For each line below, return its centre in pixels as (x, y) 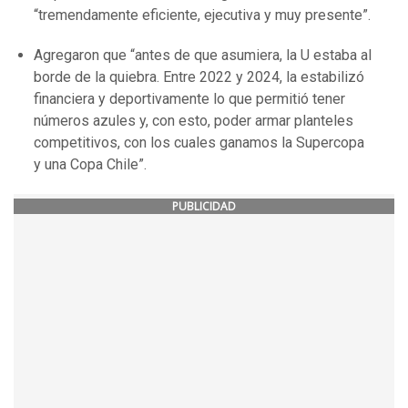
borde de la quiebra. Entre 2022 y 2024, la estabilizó (199, 77)
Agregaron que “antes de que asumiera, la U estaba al (203, 56)
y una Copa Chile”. (90, 165)
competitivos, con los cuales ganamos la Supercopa (199, 143)
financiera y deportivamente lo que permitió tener (189, 99)
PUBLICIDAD (204, 207)
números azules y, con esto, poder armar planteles (194, 121)
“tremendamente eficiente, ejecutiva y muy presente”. (202, 15)
